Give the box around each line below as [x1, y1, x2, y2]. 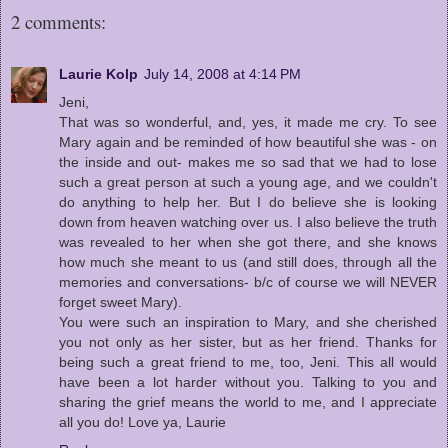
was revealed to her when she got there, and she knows [59, 233, 437, 250]
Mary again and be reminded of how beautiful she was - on [59, 133, 437, 150]
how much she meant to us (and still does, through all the [59, 253, 437, 270]
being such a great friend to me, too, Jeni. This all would [59, 353, 437, 370]
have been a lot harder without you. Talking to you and [59, 373, 437, 390]
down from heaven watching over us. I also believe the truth [59, 213, 437, 230]
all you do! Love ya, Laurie [59, 413, 226, 430]
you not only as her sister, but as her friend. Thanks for [59, 333, 437, 350]
